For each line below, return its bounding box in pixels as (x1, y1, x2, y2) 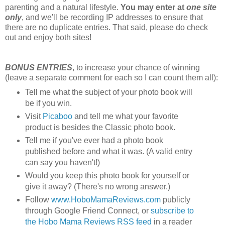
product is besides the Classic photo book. (25, 123, 175, 132)
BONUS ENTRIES (5, 63, 72, 72)
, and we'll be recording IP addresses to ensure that (22, 13, 203, 22)
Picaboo (42, 111, 72, 121)
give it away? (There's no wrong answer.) (25, 182, 170, 191)
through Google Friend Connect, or (25, 206, 151, 215)
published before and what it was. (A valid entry (25, 147, 192, 156)
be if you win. (25, 98, 72, 107)
